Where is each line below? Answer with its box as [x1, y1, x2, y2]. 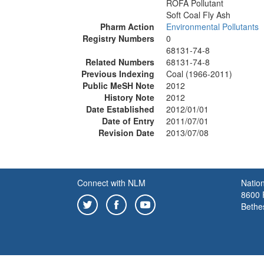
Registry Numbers [82, 32, 154, 44]
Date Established [86, 103, 154, 115]
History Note [104, 91, 154, 103]
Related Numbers [85, 56, 154, 68]
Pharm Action [100, 21, 154, 32]
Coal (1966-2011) [166, 68, 232, 80]
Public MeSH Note [82, 80, 154, 91]
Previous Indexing [81, 68, 154, 80]
